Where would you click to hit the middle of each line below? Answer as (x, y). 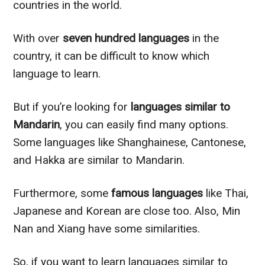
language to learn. (57, 74)
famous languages (157, 193)
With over (38, 38)
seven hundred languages (126, 38)
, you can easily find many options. (144, 125)
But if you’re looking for (71, 107)
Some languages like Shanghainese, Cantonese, (130, 143)
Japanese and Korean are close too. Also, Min (127, 211)
